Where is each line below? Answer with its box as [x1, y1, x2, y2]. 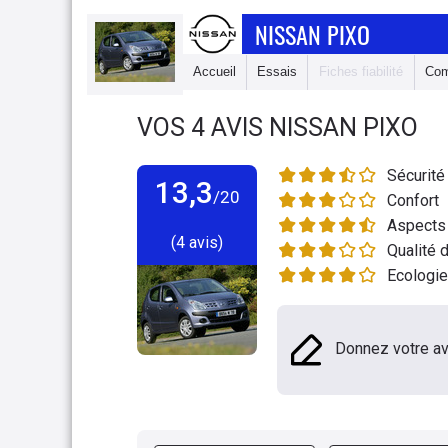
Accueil [193, 64, 236, 79]
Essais [257, 64, 297, 79]
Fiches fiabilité [319, 64, 403, 79]
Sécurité [387, 166, 445, 185]
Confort [387, 191, 439, 210]
